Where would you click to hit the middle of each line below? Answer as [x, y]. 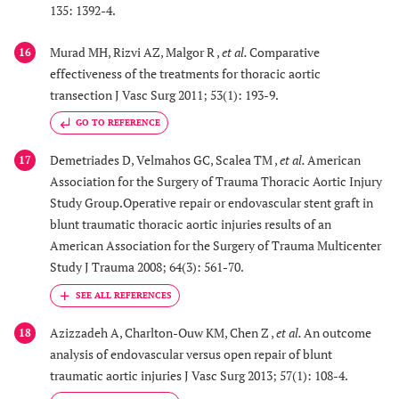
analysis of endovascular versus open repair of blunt [191, 354]
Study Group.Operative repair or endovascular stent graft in [212, 203]
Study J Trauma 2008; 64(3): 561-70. [147, 267]
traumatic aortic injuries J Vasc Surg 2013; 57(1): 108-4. [199, 375]
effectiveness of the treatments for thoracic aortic [185, 73]
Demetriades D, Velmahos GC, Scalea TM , [165, 160]
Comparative [285, 52]
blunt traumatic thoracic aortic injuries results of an [191, 224]
